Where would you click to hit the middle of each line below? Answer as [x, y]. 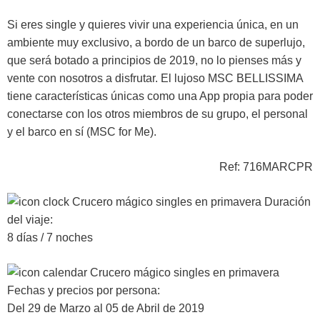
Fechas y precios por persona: [84, 290]
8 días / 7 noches [50, 237]
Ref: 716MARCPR [266, 166]
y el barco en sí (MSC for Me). [82, 131]
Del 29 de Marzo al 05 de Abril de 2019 [106, 308]
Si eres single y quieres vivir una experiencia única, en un [153, 24]
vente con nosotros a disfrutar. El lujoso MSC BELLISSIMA [155, 78]
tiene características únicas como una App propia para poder [160, 96]
